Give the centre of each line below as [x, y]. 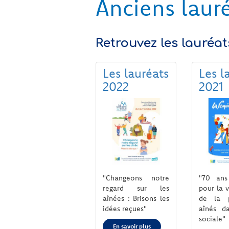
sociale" [212, 219]
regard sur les [136, 188]
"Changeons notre [136, 178]
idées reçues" [125, 208]
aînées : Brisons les [136, 198]
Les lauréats [136, 73]
